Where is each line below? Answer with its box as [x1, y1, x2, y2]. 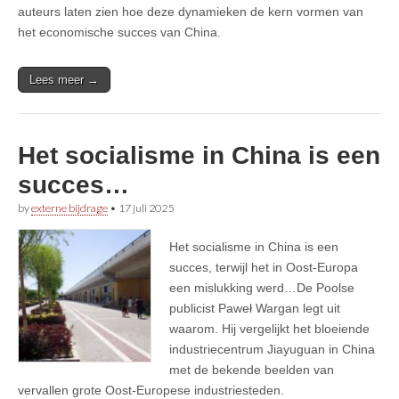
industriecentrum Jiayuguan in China [169, 341, 375, 356]
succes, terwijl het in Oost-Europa [169, 259, 358, 274]
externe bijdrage [31, 200, 108, 215]
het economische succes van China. [18, 24, 221, 39]
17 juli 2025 [118, 200, 174, 215]
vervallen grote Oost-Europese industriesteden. [18, 382, 284, 397]
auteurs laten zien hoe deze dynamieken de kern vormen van [18, 4, 363, 19]
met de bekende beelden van [169, 362, 334, 377]
